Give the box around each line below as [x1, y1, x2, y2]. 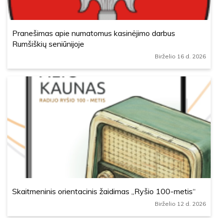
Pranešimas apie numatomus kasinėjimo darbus [12, 28, 175, 38]
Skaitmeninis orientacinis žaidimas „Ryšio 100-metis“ [12, 186, 196, 196]
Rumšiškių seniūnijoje [12, 39, 84, 49]
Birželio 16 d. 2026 [155, 53, 206, 60]
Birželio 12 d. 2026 [155, 200, 206, 207]
